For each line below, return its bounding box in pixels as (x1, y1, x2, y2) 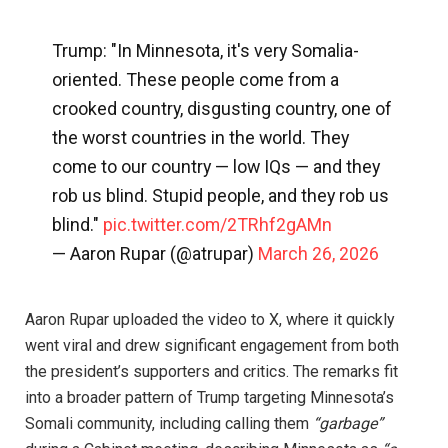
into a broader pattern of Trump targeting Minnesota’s (25, 388, 394, 408)
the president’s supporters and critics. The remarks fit (25, 362, 398, 382)
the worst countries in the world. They (51, 127, 349, 149)
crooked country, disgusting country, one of (51, 98, 392, 120)
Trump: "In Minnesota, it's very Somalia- (51, 40, 359, 62)
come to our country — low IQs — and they (51, 156, 380, 178)
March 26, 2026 (257, 243, 379, 265)
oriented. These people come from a (51, 69, 339, 91)
